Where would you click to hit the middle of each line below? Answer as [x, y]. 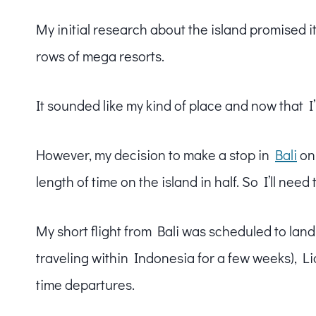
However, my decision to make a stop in [156, 155]
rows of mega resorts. [100, 56]
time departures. [85, 285]
